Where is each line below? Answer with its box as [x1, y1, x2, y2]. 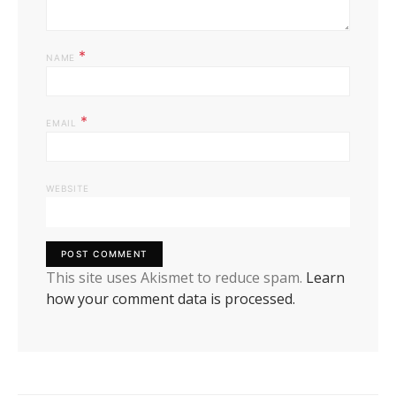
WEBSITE [46, 183, 89, 194]
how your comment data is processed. [46, 289, 295, 309]
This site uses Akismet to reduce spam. [46, 268, 306, 288]
